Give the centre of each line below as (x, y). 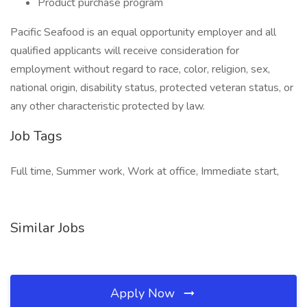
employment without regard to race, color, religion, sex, (140, 69)
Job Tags (36, 136)
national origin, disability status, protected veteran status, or (152, 88)
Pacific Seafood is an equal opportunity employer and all (143, 32)
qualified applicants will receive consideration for (125, 51)
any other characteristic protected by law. (108, 106)
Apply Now (144, 293)
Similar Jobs (48, 228)
